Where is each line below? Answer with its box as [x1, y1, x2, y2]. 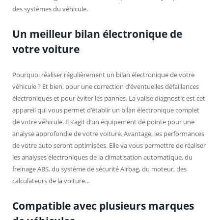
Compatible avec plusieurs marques [12, 199, 194, 213]
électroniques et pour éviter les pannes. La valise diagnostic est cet [12, 94, 205, 103]
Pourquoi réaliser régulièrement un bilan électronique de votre [12, 70, 194, 80]
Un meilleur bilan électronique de [12, 27, 182, 41]
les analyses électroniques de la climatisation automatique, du [12, 153, 192, 162]
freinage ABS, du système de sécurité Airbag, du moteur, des [12, 165, 187, 174]
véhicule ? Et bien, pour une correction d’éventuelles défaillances [12, 82, 199, 91]
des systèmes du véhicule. [12, 4, 88, 13]
